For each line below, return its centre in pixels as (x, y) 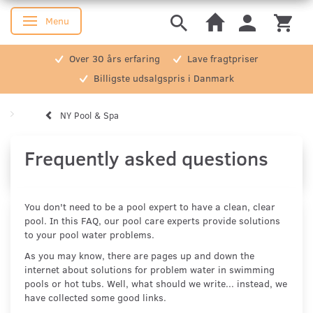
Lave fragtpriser (221, 59)
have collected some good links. (95, 298)
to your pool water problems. (89, 235)
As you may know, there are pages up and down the (139, 256)
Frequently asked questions (146, 158)
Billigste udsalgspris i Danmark (162, 78)
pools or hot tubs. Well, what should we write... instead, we (156, 284)
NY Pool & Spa (89, 116)
